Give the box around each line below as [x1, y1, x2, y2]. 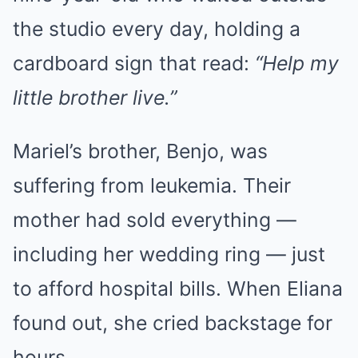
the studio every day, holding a [13, 16, 300, 41]
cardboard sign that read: [13, 50, 255, 75]
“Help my [255, 50, 339, 75]
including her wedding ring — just [13, 241, 325, 266]
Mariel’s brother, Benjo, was [13, 138, 268, 163]
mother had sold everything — [13, 207, 296, 232]
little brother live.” [13, 85, 177, 109]
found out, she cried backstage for [13, 310, 332, 335]
